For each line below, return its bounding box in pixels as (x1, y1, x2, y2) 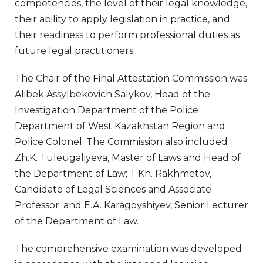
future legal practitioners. (15, 45, 135, 56)
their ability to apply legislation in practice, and (15, 13, 230, 25)
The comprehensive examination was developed (15, 242, 242, 254)
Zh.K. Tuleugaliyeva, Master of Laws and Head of (15, 151, 241, 163)
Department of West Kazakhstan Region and (15, 120, 225, 131)
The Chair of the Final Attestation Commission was (15, 72, 247, 84)
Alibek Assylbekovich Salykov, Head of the (15, 88, 210, 100)
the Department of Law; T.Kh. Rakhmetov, (15, 167, 211, 179)
